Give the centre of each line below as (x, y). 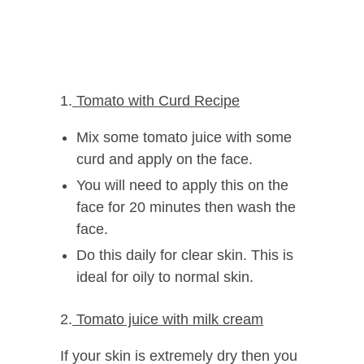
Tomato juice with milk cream (168, 320)
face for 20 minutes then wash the (186, 208)
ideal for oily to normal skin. (165, 277)
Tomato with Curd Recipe (156, 101)
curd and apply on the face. (165, 160)
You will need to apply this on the (182, 186)
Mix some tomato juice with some (184, 138)
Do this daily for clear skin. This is (185, 256)
